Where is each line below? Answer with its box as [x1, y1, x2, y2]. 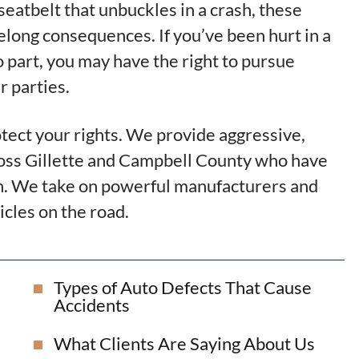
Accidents [54, 294, 131, 317]
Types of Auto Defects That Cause [54, 276, 313, 299]
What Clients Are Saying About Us [54, 333, 316, 355]
